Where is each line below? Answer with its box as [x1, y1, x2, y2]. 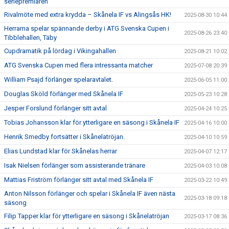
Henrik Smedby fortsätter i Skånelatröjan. [4, 132, 125, 141]
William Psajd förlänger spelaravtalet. [4, 75, 113, 83]
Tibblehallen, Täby [4, 33, 57, 41]
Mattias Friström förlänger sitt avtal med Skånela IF [4, 175, 153, 184]
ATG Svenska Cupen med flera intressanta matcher [4, 61, 153, 69]
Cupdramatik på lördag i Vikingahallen [4, 47, 116, 55]
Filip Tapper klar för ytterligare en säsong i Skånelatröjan [4, 212, 169, 220]
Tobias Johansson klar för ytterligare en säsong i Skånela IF [4, 118, 179, 126]
